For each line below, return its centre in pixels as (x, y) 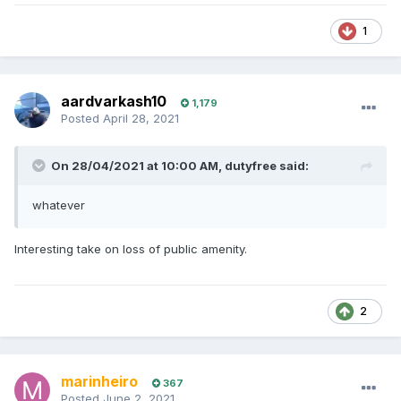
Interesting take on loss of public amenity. (132, 249)
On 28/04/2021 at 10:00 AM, (138, 166)
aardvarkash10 (114, 102)
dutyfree (251, 166)
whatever (59, 205)
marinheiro (99, 382)
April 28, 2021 (141, 119)
